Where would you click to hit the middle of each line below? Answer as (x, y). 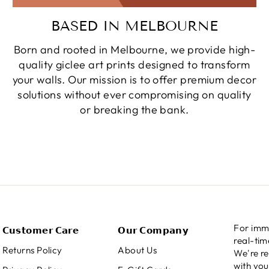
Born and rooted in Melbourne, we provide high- (134, 50)
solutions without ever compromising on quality (134, 95)
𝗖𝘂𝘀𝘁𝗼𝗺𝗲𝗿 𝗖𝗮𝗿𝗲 (41, 231)
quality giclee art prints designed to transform (134, 65)
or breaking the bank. (134, 110)
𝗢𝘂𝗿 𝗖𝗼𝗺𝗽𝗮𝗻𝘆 (153, 231)
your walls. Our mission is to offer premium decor (134, 80)
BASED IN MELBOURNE (134, 26)
